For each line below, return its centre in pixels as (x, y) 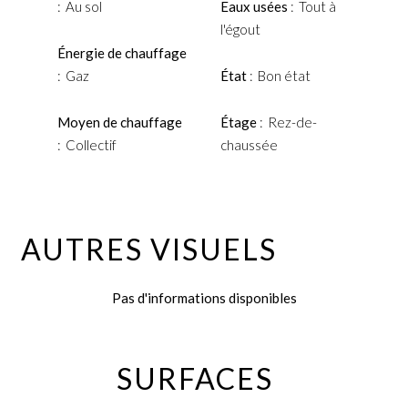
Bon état (284, 76)
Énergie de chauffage (122, 53)
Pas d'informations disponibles (204, 298)
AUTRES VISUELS (149, 249)
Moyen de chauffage (120, 122)
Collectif (91, 145)
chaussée (249, 145)
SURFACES (195, 378)
